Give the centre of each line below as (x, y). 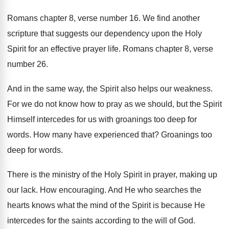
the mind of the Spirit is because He (141, 205)
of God (181, 221)
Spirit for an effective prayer (56, 49)
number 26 (27, 64)
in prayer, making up (181, 175)
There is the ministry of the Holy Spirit (75, 175)
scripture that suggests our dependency (78, 33)
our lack (21, 190)
